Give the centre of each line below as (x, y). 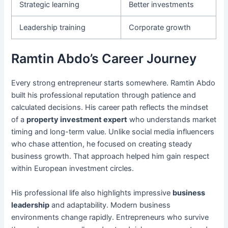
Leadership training (53, 28)
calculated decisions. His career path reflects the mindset (110, 108)
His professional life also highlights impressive (92, 193)
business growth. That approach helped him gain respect (110, 156)
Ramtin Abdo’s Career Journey (104, 59)
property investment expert (77, 120)
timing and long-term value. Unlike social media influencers (113, 132)
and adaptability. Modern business (110, 205)
